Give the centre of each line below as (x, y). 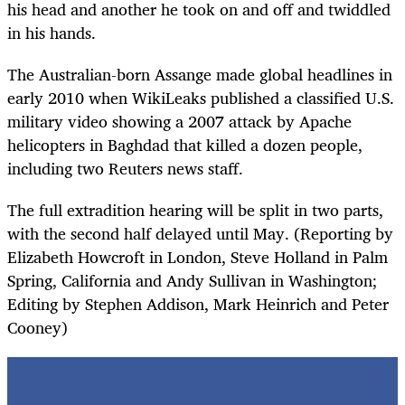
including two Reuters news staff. (125, 169)
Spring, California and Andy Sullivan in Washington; (192, 281)
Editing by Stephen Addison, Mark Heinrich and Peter (198, 304)
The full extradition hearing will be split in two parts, (195, 210)
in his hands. (52, 33)
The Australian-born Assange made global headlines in (200, 75)
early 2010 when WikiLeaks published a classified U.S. (201, 98)
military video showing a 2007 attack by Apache (179, 122)
